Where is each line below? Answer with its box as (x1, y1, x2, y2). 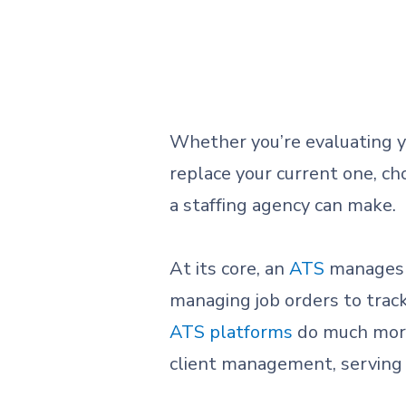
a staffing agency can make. (169, 193, 397, 217)
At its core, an (169, 256, 290, 281)
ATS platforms (169, 320, 294, 344)
